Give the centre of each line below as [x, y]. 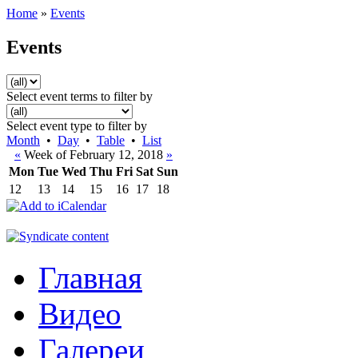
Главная [90, 277]
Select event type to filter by [77, 125]
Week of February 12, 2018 [93, 154]
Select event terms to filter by [80, 96]
